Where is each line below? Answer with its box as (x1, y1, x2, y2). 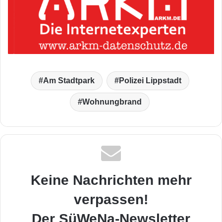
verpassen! (74, 192, 148, 208)
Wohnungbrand (82, 98, 142, 107)
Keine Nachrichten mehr (30, 172, 192, 188)
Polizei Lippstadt (118, 76, 181, 85)
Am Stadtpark (43, 76, 95, 85)
